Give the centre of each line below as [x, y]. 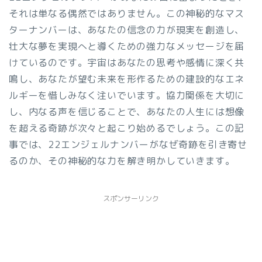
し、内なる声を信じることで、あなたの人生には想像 [127, 112]
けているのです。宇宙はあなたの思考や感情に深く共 [127, 63]
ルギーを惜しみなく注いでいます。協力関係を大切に [127, 95]
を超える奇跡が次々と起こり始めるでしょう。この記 [127, 128]
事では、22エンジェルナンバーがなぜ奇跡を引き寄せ [128, 144]
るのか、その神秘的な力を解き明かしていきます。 [122, 161]
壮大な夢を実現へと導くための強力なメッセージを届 [127, 46]
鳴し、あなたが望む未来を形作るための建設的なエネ [127, 79]
